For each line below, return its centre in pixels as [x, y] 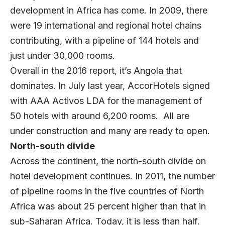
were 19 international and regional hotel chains [106, 26]
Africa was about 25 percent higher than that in [108, 206]
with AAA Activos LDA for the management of [106, 101]
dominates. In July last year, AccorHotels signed [110, 86]
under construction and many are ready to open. [110, 131]
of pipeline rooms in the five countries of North [107, 191]
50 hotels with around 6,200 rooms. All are [100, 116]
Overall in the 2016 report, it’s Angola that [96, 71]
